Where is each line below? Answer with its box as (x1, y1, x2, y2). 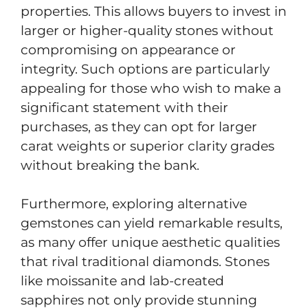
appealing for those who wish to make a (21, 80, 281, 96)
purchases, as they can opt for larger (21, 118, 257, 135)
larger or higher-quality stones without (21, 22, 274, 38)
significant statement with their (21, 99, 228, 115)
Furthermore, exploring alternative (21, 196, 247, 212)
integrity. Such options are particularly (21, 60, 269, 77)
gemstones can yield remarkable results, (21, 215, 283, 232)
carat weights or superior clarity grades (21, 137, 274, 154)
